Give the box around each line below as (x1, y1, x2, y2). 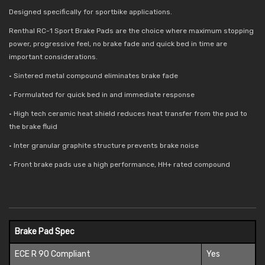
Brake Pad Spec (15, 227, 75, 237)
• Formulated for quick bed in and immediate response (9, 91, 195, 99)
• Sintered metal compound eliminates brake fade (9, 72, 178, 80)
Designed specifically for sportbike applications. (9, 8, 172, 17)
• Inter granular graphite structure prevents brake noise (9, 141, 199, 150)
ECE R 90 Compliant (15, 249, 91, 260)
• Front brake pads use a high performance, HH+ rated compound (9, 160, 230, 169)
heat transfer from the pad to (147, 109, 247, 118)
